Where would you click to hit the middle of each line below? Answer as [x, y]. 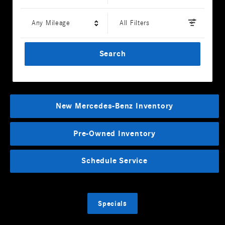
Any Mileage [51, 23]
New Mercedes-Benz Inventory [115, 106]
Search [113, 53]
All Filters [135, 23]
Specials [113, 203]
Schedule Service [115, 161]
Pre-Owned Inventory [115, 133]
